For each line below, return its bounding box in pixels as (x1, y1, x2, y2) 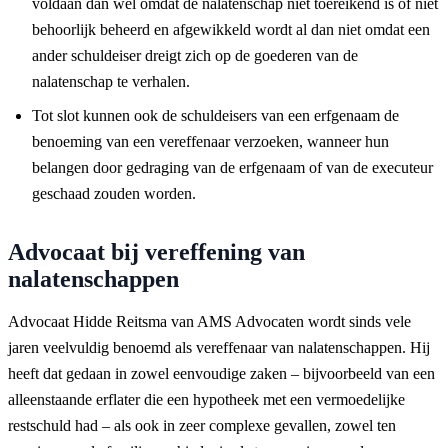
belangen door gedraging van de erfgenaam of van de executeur (32, 158, 433, 176)
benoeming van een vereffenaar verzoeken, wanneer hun (32, 132, 389, 150)
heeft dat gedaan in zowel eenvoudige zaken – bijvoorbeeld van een (8, 364, 435, 382)
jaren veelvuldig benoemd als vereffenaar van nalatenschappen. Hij (8, 338, 430, 356)
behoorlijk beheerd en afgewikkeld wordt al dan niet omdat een (32, 20, 430, 38)
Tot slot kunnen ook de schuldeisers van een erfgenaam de (32, 106, 399, 124)
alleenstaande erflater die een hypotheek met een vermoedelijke (8, 390, 405, 408)
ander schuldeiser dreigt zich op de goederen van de (32, 46, 358, 64)
